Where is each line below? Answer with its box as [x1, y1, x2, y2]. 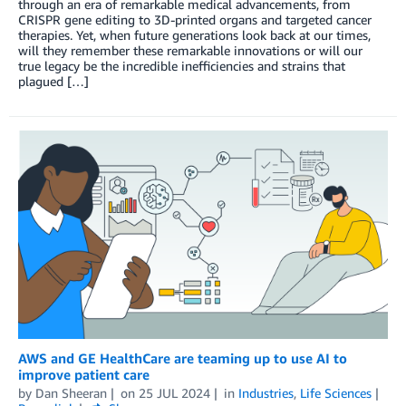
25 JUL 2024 [138, 385, 210, 401]
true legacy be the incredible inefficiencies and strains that [18, 58, 345, 74]
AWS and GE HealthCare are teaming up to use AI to [18, 350, 347, 367]
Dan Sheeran [35, 385, 107, 401]
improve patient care [18, 366, 150, 383]
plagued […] [18, 73, 89, 90]
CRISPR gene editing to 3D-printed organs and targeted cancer [18, 12, 372, 28]
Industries [237, 385, 294, 401]
